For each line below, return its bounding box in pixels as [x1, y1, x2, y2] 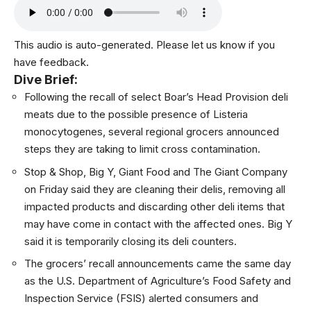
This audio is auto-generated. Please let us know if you [14, 38, 275, 51]
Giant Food [119, 165, 170, 178]
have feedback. [14, 56, 89, 69]
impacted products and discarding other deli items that [24, 199, 285, 213]
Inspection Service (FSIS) [24, 292, 149, 305]
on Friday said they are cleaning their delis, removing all [24, 182, 285, 196]
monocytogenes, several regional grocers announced [24, 125, 279, 138]
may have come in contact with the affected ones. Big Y [24, 217, 292, 230]
